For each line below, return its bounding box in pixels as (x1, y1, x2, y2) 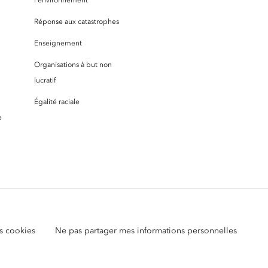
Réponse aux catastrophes (34, 17, 119, 26)
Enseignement (34, 38, 82, 47)
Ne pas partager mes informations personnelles (55, 225, 237, 236)
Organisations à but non (34, 60, 112, 69)
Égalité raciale (34, 97, 80, 106)
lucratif (34, 75, 56, 84)
